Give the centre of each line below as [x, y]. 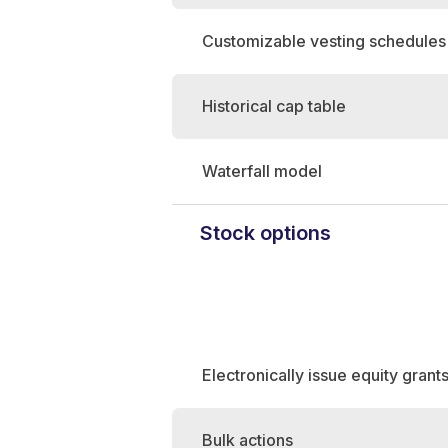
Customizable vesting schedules [324, 41]
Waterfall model [262, 171]
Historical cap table [274, 106]
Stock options [265, 233]
